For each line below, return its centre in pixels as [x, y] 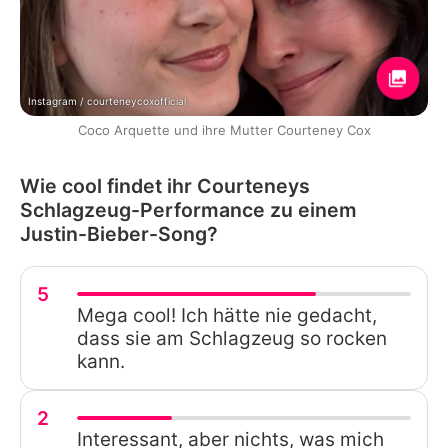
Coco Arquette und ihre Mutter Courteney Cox [224, 129]
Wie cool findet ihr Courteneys [165, 185]
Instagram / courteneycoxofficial [107, 100]
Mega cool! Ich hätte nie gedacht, [227, 315]
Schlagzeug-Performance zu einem [188, 209]
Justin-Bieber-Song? [119, 233]
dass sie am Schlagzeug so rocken [232, 338]
